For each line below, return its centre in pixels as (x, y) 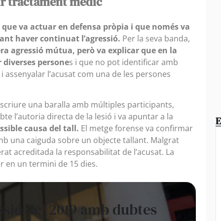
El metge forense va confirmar (137, 129)
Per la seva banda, (155, 38)
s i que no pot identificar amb (124, 62)
